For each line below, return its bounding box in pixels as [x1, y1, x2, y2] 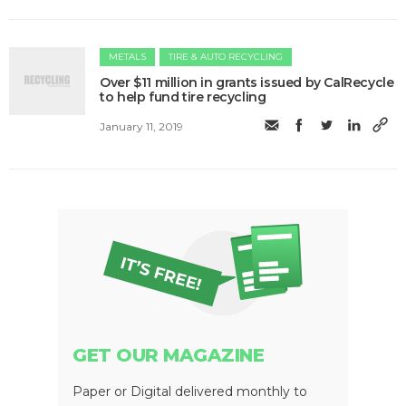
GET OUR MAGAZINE [72, 343, 264, 366]
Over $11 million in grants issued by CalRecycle [100, 74, 394, 92]
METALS [109, 51, 147, 63]
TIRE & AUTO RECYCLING [169, 51, 284, 63]
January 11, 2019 [100, 119, 184, 133]
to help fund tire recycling [100, 89, 266, 106]
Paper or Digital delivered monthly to [72, 382, 307, 400]
